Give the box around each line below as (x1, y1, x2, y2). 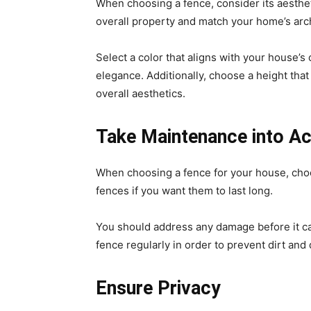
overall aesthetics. (96, 87, 185, 100)
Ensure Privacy (96, 277, 221, 299)
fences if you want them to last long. (96, 184, 276, 197)
